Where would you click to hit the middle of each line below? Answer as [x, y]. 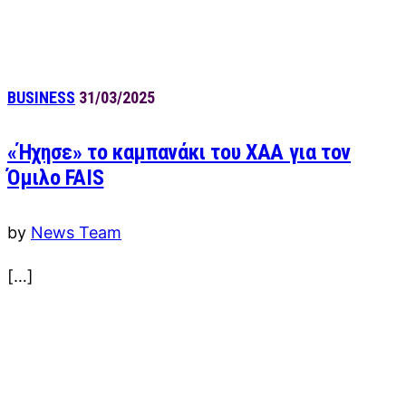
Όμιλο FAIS [56, 178]
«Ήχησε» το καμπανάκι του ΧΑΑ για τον [179, 153]
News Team [76, 233]
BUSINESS [41, 97]
